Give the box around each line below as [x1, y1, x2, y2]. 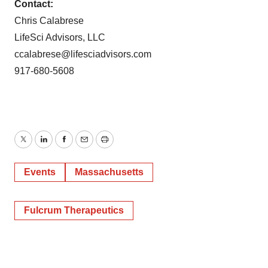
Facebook [63, 141, 106, 152]
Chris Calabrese [14, 15, 84, 26]
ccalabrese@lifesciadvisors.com [14, 48, 151, 59]
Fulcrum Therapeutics [24, 205, 124, 215]
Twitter [22, 141, 51, 152]
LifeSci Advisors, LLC [14, 32, 105, 42]
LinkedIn [42, 141, 80, 152]
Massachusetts [75, 166, 144, 177]
